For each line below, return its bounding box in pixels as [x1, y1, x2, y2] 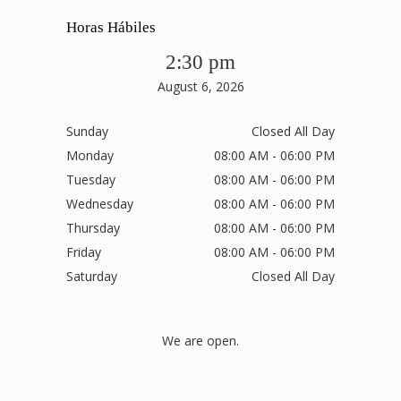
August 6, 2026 [157, 78, 244, 96]
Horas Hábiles [66, 19, 156, 37]
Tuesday [66, 171, 115, 189]
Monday [66, 147, 114, 165]
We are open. [162, 331, 239, 349]
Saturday [66, 268, 117, 286]
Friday [66, 243, 101, 261]
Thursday [66, 219, 120, 237]
